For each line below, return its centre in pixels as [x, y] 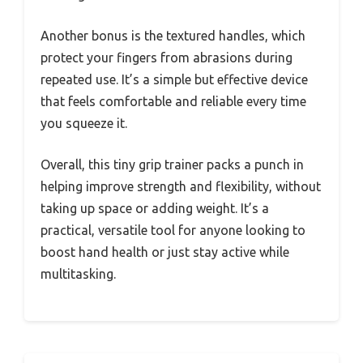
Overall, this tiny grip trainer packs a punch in [172, 165]
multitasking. [78, 274]
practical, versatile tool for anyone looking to [173, 231]
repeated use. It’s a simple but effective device [174, 80]
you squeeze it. [84, 124]
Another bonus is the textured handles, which [173, 36]
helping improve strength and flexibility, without [181, 187]
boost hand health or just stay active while [165, 252]
